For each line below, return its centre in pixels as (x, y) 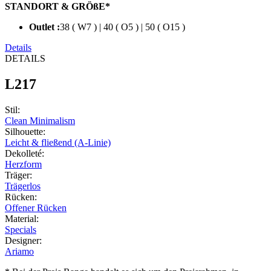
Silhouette (24, 131)
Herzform (23, 164)
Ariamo (19, 251)
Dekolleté (23, 153)
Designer (22, 240)
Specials (21, 229)
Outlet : (44, 27)
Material (21, 218)
